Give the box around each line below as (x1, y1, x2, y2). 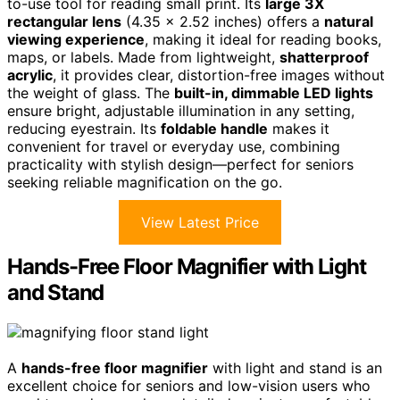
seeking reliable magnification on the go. (7, 172, 282, 191)
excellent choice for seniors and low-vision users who (7, 376, 371, 395)
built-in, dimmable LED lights (174, 83, 373, 102)
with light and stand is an (208, 358, 382, 377)
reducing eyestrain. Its (7, 119, 161, 137)
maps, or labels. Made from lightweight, (7, 47, 279, 66)
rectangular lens (7, 12, 121, 30)
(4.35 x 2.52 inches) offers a (121, 12, 324, 30)
